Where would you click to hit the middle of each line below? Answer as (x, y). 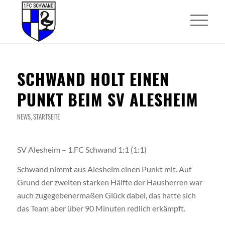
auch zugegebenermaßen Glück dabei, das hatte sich (106, 195)
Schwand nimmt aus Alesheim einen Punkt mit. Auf (104, 169)
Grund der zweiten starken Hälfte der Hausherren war (109, 182)
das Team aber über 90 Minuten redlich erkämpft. (101, 208)
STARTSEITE (46, 117)
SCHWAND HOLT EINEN (93, 79)
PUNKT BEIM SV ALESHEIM (107, 99)
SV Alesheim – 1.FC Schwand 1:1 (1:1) (82, 149)
